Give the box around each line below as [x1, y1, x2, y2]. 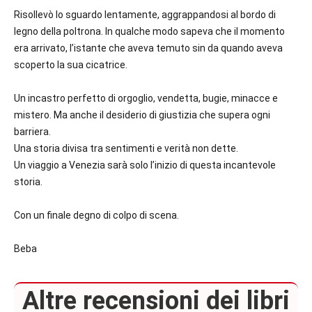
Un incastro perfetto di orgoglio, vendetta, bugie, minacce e [14, 93, 278, 104]
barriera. [14, 126, 53, 138]
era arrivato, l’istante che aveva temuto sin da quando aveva [14, 42, 283, 54]
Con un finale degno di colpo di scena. [14, 210, 181, 221]
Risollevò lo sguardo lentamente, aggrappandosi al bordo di [14, 9, 276, 21]
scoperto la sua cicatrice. [14, 59, 130, 71]
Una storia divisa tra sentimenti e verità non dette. [14, 143, 240, 155]
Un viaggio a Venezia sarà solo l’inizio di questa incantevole [14, 159, 276, 171]
